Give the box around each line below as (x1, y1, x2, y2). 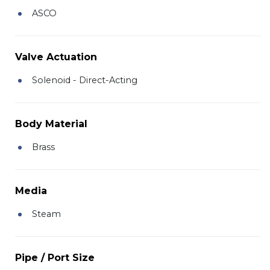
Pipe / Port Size (15, 251, 95, 263)
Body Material (15, 118, 87, 130)
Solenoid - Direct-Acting (32, 74, 137, 86)
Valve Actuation (15, 51, 97, 63)
